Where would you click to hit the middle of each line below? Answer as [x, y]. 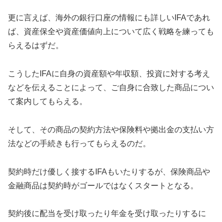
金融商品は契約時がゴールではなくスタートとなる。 [103, 185]
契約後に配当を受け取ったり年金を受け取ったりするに [107, 214]
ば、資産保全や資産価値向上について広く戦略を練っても [111, 32]
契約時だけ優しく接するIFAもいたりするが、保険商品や [109, 171]
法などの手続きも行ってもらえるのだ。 [79, 143]
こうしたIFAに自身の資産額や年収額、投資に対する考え [109, 73]
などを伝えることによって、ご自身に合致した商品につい [111, 87]
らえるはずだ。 [36, 46]
